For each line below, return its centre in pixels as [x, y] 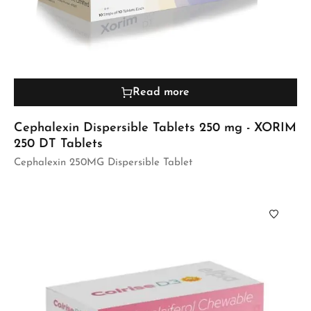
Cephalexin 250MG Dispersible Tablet [103, 163]
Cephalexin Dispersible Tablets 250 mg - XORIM [155, 128]
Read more [161, 93]
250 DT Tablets [58, 144]
